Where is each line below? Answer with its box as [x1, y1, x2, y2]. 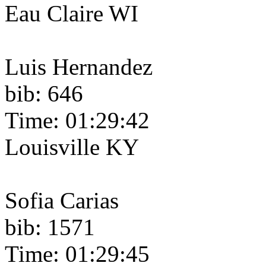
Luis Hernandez [5, 54, 153, 80]
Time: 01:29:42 [5, 107, 150, 134]
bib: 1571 [5, 214, 95, 240]
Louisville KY [5, 134, 139, 160]
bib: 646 [5, 81, 83, 107]
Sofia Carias [5, 188, 119, 214]
